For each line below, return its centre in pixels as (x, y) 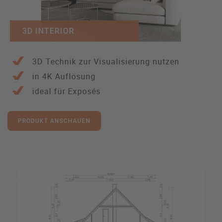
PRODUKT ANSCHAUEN (54, 121)
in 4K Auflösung (64, 77)
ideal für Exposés (66, 91)
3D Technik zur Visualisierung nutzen (106, 62)
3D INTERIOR (48, 31)
